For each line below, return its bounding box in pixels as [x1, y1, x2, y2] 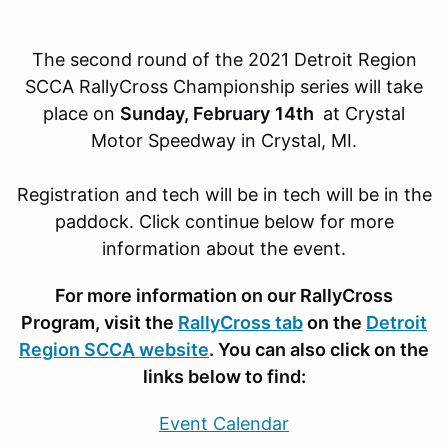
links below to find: [142, 365, 306, 387]
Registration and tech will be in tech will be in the [16, 183, 432, 205]
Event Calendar [159, 412, 289, 434]
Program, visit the [21, 311, 178, 333]
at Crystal [318, 102, 405, 124]
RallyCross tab [178, 311, 303, 333]
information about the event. [102, 237, 346, 259]
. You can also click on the [209, 338, 429, 360]
